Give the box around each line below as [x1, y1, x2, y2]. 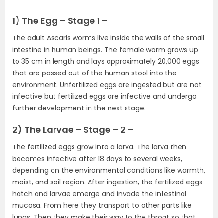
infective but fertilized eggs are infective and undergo [12, 91, 197, 102]
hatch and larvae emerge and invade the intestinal [12, 189, 186, 199]
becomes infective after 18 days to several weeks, [12, 154, 182, 164]
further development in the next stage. [12, 103, 145, 113]
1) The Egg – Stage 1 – [12, 15, 108, 27]
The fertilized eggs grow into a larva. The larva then [12, 142, 186, 152]
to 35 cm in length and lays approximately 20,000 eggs [12, 56, 199, 67]
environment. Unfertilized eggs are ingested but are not [12, 80, 201, 90]
